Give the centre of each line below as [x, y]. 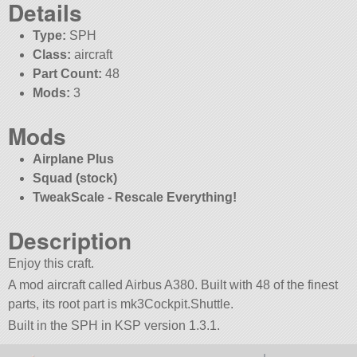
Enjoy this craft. [51, 263]
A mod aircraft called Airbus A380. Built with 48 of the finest [173, 284]
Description [70, 240]
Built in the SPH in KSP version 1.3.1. [114, 326]
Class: [51, 54]
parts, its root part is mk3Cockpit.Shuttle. [121, 304]
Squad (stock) [75, 178]
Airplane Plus [73, 159]
